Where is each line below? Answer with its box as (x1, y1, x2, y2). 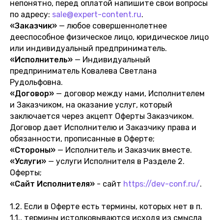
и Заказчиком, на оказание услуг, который (10, 100, 172, 110)
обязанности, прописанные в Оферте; (10, 134, 155, 143)
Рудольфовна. (10, 78, 63, 87)
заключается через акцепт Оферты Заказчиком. (10, 111, 194, 121)
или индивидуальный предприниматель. (10, 44, 167, 53)
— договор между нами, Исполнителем (54, 89, 205, 98)
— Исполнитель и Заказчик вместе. (55, 145, 192, 155)
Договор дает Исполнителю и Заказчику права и (10, 123, 196, 132)
